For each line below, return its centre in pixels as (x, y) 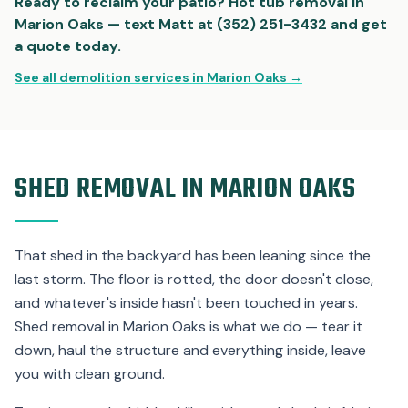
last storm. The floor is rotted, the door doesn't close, (194, 279)
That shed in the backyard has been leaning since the (193, 255)
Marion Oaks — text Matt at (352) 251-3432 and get (201, 24)
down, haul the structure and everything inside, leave (190, 350)
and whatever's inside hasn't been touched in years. (186, 302)
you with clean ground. (90, 373)
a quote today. (68, 46)
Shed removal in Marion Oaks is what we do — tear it (189, 326)
